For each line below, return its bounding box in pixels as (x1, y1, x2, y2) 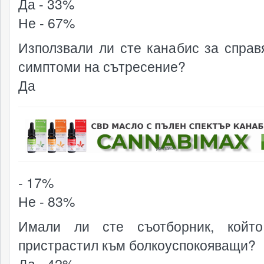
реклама (156, 144, 174, 151)
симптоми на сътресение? (18, 57, 186, 76)
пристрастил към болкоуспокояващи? (18, 235, 256, 255)
